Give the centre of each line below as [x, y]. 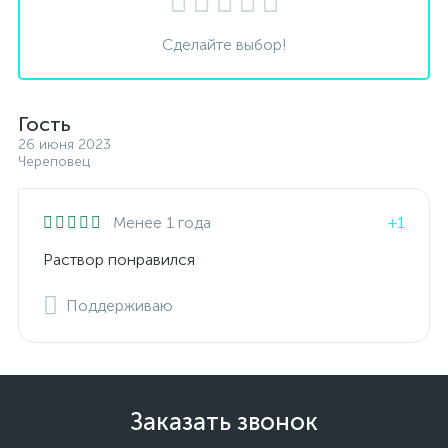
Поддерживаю [119, 305]
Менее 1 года [162, 222]
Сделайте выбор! [224, 44]
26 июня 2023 [64, 144]
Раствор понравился [119, 259]
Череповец [54, 161]
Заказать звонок [224, 421]
